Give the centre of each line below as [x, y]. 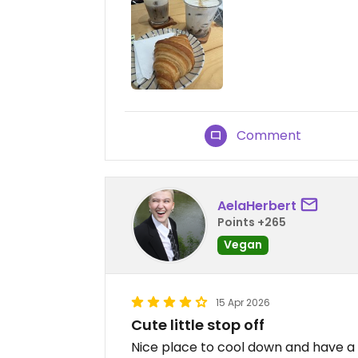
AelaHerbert [257, 205]
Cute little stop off [198, 325]
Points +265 [252, 222]
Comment [269, 136]
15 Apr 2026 [243, 303]
